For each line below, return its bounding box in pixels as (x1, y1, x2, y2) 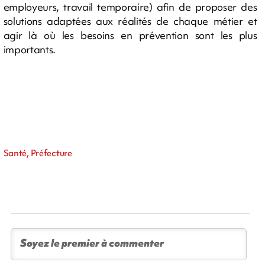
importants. (3, 43, 56, 56)
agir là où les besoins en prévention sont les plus (3, 28, 257, 42)
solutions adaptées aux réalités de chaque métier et (3, 14, 257, 28)
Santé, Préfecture (3, 147, 72, 159)
